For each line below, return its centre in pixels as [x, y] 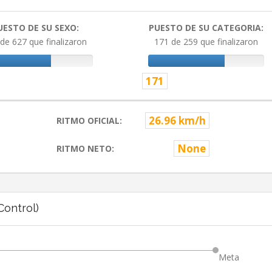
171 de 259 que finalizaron [206, 42]
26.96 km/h [177, 121]
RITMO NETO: [85, 149]
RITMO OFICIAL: [89, 121]
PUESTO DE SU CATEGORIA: [206, 28]
